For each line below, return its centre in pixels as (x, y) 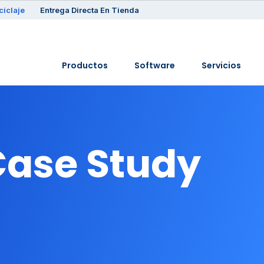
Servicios (222, 65)
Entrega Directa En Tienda (90, 10)
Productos (85, 65)
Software (155, 65)
